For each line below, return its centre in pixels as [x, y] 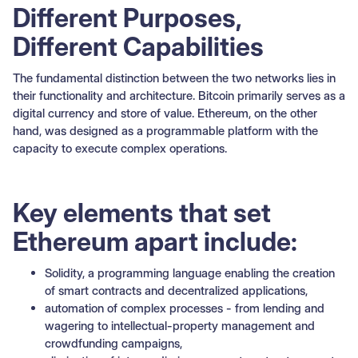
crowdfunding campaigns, [113, 343]
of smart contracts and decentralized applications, [176, 290]
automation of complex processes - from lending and [185, 308]
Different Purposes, [127, 18]
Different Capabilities [138, 46]
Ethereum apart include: [155, 241]
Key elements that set [142, 213]
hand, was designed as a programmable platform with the [165, 130]
